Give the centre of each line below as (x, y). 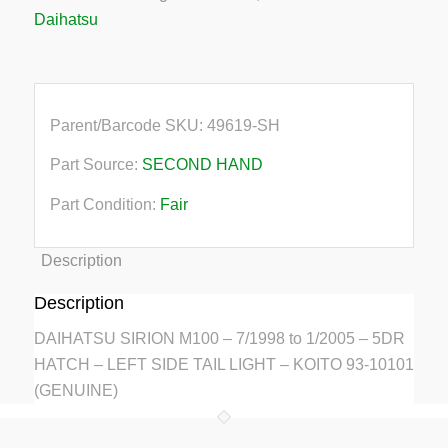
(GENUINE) (75, 391)
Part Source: (95, 165)
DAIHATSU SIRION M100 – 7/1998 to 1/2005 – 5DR (219, 339)
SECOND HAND (202, 165)
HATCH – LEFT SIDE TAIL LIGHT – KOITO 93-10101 (223, 365)
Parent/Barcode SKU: (128, 125)
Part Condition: (104, 204)
